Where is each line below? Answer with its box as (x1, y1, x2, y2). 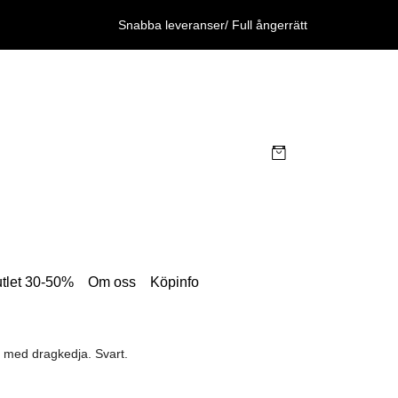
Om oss (88, 275, 136, 290)
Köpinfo (150, 275, 199, 290)
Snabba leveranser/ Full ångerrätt (118, 18, 307, 32)
